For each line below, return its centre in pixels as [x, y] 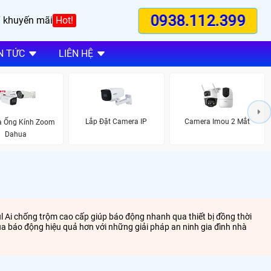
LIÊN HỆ [76, 54]
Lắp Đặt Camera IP [116, 122]
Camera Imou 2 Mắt [217, 122]
